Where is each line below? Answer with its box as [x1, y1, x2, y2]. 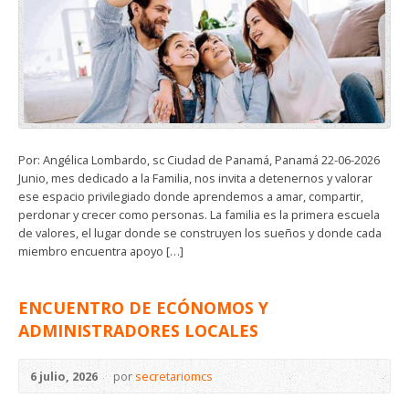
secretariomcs [135, 368, 213, 385]
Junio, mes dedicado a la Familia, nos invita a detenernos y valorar [18, 170, 372, 187]
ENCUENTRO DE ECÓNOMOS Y [18, 297, 268, 320]
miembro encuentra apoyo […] [18, 243, 184, 260]
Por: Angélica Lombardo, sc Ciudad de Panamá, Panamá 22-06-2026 [18, 152, 380, 169]
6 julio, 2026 [30, 368, 98, 385]
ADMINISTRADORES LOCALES [18, 320, 258, 342]
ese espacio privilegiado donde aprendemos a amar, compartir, [18, 188, 363, 205]
